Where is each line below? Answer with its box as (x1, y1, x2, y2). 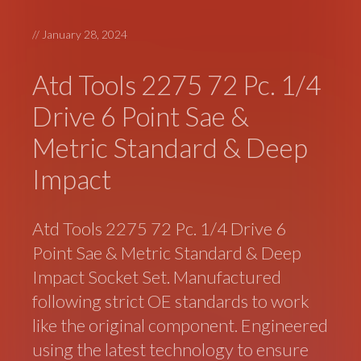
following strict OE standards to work (32, 290, 310, 312)
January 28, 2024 (42, 27, 128, 42)
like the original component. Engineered (32, 314, 329, 336)
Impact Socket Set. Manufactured (32, 266, 282, 288)
